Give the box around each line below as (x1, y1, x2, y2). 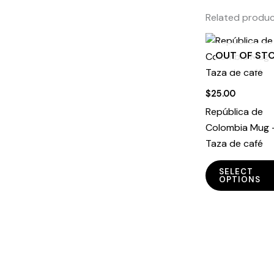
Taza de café (206, 136, 263, 150)
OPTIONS (219, 174, 261, 185)
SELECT (219, 166, 253, 177)
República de (206, 105, 263, 118)
